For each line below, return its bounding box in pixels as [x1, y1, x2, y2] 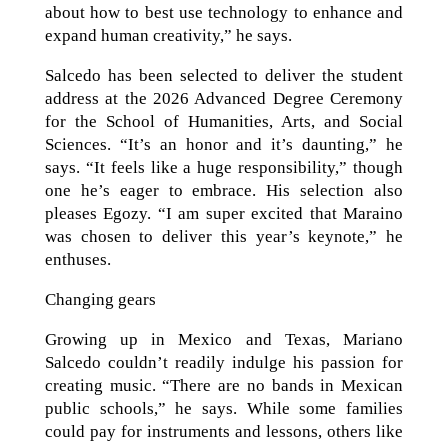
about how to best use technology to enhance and [44, 3, 404, 22]
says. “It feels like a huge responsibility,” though [44, 158, 404, 177]
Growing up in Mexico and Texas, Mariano [44, 330, 404, 349]
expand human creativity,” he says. [44, 26, 292, 45]
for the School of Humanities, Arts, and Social [44, 112, 404, 131]
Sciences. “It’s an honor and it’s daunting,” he [44, 135, 404, 154]
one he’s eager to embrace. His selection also [44, 181, 404, 200]
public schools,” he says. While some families [44, 399, 404, 418]
